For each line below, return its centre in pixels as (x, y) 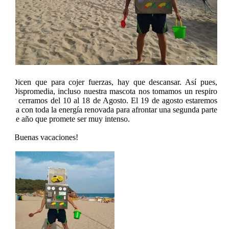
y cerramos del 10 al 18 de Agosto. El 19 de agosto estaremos (114, 100)
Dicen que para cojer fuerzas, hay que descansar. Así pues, (114, 82)
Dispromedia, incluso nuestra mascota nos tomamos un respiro (114, 91)
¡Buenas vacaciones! (45, 137)
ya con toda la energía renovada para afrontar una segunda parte (114, 109)
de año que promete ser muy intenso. (71, 119)
